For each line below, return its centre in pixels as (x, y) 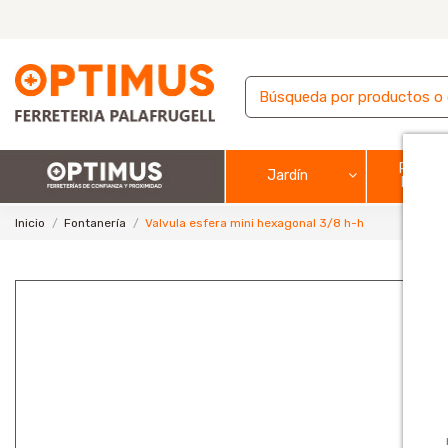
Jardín (287, 175)
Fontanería (95, 222)
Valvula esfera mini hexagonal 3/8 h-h (255, 222)
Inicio (30, 222)
